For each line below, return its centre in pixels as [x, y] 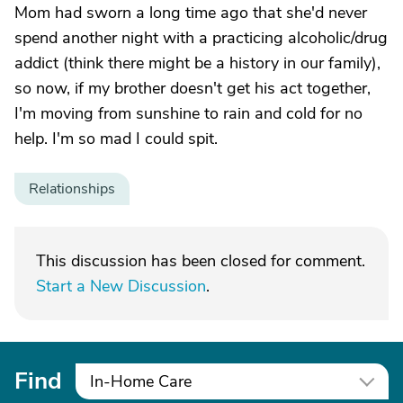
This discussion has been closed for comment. [201, 261]
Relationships [72, 189]
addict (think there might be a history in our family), [197, 63]
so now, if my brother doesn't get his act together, [193, 88]
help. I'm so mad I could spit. [116, 139]
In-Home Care [141, 381]
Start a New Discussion [121, 286]
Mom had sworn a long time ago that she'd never [191, 13]
